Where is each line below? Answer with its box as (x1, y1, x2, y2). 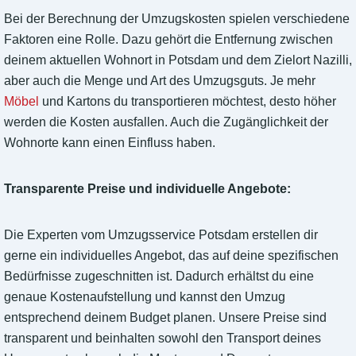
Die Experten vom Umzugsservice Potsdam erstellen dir (4, 228, 318, 242)
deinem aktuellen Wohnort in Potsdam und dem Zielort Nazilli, (4, 53, 352, 68)
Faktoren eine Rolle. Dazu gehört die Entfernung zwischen (4, 33, 333, 47)
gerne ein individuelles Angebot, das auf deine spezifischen (4, 249, 339, 263)
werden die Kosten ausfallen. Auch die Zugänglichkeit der (4, 115, 328, 130)
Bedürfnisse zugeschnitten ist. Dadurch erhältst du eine (4, 269, 314, 284)
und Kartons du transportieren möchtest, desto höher (39, 95, 336, 109)
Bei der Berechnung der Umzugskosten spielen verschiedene (4, 12, 350, 26)
